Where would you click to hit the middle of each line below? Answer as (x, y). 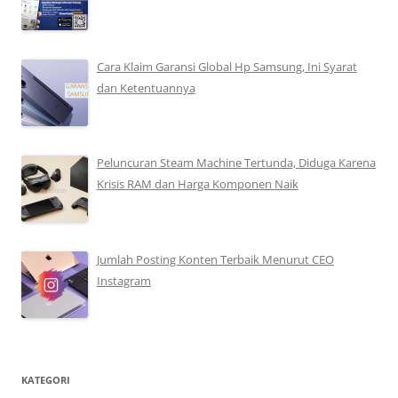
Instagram (123, 280)
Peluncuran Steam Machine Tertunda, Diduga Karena (236, 163)
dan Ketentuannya (146, 88)
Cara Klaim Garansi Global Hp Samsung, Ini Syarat (227, 67)
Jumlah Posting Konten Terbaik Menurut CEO (215, 259)
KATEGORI (46, 380)
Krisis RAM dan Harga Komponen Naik (197, 184)
